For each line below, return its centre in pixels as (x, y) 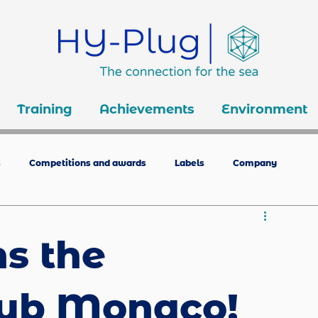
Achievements (147, 109)
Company (255, 163)
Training (45, 109)
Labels (190, 163)
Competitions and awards (88, 163)
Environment (264, 109)
